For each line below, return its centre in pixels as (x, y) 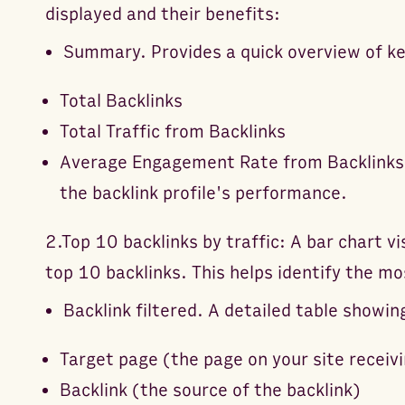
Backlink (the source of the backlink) (210, 390)
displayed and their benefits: (162, 14)
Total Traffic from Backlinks (172, 132)
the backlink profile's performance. (203, 193)
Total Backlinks (121, 101)
